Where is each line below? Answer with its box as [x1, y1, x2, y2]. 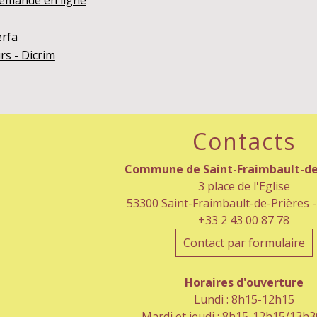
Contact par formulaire [183, 235, 305, 251]
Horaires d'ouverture [184, 275, 304, 291]
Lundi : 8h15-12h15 [193, 292, 294, 308]
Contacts [192, 126, 296, 157]
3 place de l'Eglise [197, 178, 290, 195]
